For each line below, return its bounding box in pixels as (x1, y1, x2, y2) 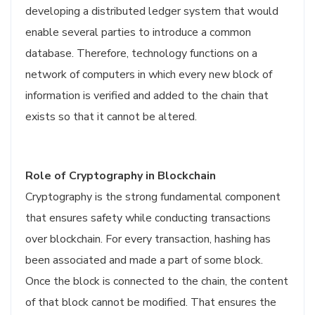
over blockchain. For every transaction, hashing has (25, 231, 271, 247)
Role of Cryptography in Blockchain (25, 168, 216, 184)
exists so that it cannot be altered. (25, 109, 197, 124)
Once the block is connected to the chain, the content (25, 274, 288, 289)
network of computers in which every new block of (25, 67, 272, 82)
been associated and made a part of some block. (25, 252, 263, 268)
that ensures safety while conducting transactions (25, 210, 271, 226)
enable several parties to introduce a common (25, 25, 251, 40)
